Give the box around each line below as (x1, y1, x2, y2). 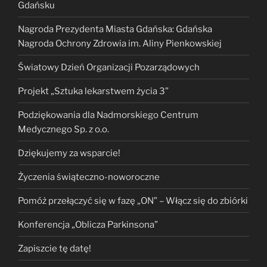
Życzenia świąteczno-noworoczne (18, 171, 160, 182)
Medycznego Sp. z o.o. (18, 123, 109, 135)
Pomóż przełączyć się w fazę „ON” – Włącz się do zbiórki (18, 195, 248, 206)
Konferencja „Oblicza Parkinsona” (18, 219, 158, 230)
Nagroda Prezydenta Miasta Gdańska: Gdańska (18, 23, 212, 35)
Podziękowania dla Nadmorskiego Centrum (18, 109, 198, 120)
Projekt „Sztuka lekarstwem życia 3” (18, 85, 169, 97)
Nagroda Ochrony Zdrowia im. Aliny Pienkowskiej (18, 38, 222, 49)
